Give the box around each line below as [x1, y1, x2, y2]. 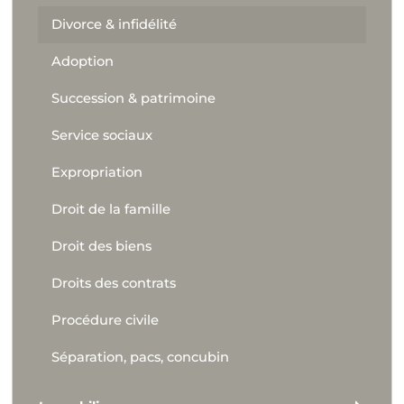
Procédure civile [50, 311, 159, 328]
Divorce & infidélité [50, 15, 177, 32]
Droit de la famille [50, 200, 170, 217]
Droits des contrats [50, 274, 176, 291]
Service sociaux [50, 126, 152, 143]
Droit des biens [50, 237, 151, 254]
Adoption [50, 52, 114, 69]
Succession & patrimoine [50, 89, 216, 106]
